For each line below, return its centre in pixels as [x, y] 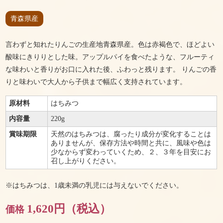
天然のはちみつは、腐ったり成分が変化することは [131, 134]
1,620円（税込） [69, 209]
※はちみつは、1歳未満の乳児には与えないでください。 [95, 185]
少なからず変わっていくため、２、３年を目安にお [131, 152]
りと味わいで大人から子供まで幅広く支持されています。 [96, 82]
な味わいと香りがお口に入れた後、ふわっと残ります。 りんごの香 [111, 69]
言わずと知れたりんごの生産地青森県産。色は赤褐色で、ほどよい [110, 45]
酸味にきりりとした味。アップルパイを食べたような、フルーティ [110, 57]
